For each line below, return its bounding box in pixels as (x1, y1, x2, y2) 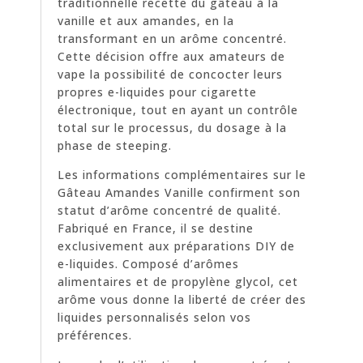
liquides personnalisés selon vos (58, 310, 251, 326)
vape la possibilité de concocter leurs (58, 66, 283, 82)
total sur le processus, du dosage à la (58, 119, 287, 135)
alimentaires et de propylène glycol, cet (58, 274, 298, 290)
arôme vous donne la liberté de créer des (58, 292, 306, 308)
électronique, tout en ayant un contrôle (58, 101, 298, 117)
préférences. (58, 327, 132, 344)
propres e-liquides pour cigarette (58, 83, 257, 100)
